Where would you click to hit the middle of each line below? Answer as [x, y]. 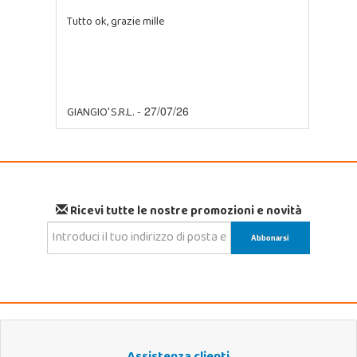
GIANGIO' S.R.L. [100, 113]
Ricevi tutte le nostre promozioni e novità [184, 212]
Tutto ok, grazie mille [115, 22]
